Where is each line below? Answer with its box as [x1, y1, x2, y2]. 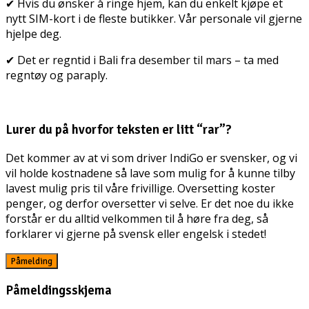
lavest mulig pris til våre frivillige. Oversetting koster [6, 181, 275, 197]
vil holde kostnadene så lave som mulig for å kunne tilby [6, 166, 295, 181]
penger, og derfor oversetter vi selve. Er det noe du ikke [6, 196, 294, 212]
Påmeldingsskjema [6, 281, 112, 298]
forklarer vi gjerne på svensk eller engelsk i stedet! [6, 226, 269, 242]
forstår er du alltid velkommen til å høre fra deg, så [6, 211, 268, 227]
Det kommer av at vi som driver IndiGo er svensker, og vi [6, 150, 297, 166]
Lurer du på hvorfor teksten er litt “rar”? [6, 121, 232, 138]
